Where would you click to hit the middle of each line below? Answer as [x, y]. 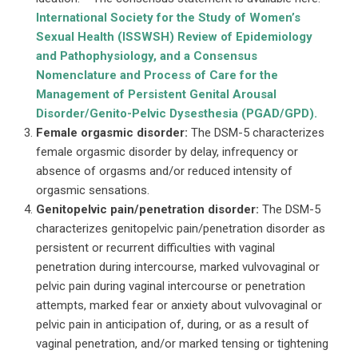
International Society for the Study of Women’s [168, 17]
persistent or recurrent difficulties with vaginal [155, 247]
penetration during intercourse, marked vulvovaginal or [178, 267]
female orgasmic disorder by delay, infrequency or [167, 151]
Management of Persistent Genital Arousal [156, 94]
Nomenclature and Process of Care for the [157, 75]
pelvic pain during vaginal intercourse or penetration [171, 286]
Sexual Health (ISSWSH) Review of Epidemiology [174, 36]
